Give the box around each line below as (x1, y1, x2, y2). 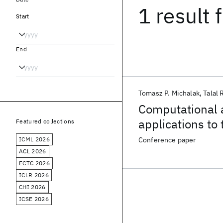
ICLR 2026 (19, 171, 49, 179)
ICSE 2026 (19, 195, 49, 203)
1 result (138, 2, 211, 29)
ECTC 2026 (19, 159, 50, 167)
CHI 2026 (19, 183, 46, 191)
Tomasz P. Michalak (138, 89, 200, 98)
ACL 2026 (19, 147, 46, 155)
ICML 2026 (19, 135, 50, 143)
